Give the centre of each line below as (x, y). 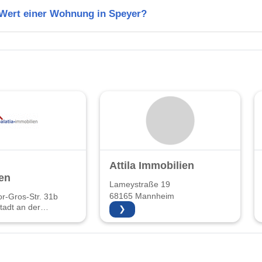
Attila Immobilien (152, 165)
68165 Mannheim (142, 196)
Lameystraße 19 (140, 184)
